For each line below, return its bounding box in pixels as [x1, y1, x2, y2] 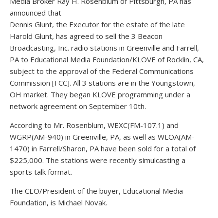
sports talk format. [10, 167, 72, 177]
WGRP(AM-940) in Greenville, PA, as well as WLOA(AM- [10, 132, 195, 142]
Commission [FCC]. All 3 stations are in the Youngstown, [10, 78, 195, 88]
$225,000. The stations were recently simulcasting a [10, 155, 185, 165]
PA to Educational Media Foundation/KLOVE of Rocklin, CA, [10, 54, 204, 64]
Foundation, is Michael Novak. [10, 198, 107, 207]
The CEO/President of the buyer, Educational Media [10, 186, 183, 196]
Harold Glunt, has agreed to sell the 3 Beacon [10, 31, 163, 41]
